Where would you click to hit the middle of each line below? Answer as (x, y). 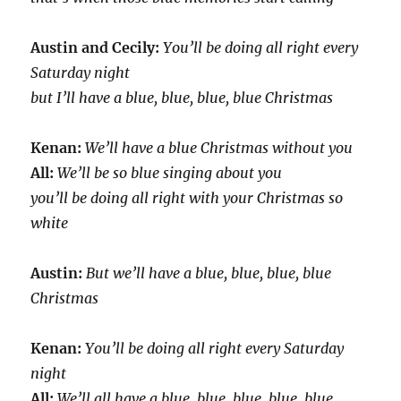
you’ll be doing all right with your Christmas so (187, 198)
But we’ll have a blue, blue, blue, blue (209, 273)
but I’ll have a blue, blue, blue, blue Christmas (182, 98)
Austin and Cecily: (97, 47)
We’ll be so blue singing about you (170, 173)
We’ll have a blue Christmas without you (219, 148)
